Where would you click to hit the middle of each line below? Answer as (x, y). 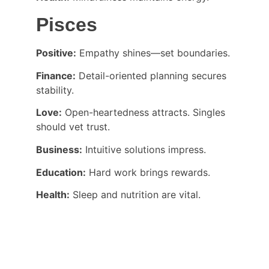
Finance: (56, 75)
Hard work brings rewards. (148, 172)
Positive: (56, 53)
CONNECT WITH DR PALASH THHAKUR (130, 246)
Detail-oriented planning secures (153, 75)
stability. (55, 90)
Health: (53, 195)
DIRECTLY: (61, 261)
